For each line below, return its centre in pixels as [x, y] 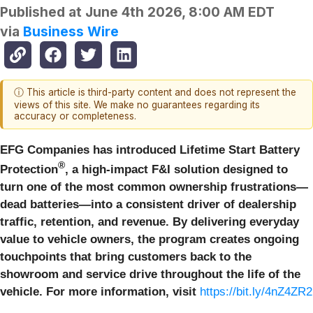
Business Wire [71, 32]
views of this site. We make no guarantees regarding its [137, 105]
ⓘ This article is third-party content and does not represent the [155, 93]
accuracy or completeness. [75, 116]
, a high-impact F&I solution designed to [176, 170]
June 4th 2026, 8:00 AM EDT [180, 12]
